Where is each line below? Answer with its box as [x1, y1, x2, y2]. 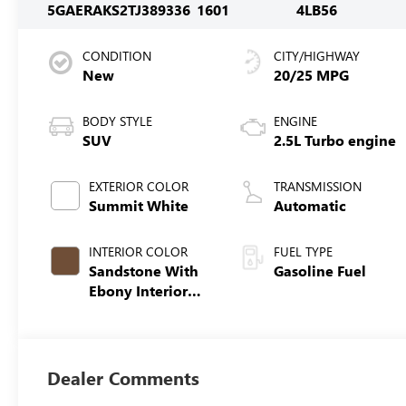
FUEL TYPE [274, 242, 333, 260]
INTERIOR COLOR [89, 242, 188, 260]
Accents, [89, 300, 147, 320]
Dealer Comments [47, 364, 200, 390]
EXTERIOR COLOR [89, 177, 189, 195]
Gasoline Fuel [274, 260, 367, 280]
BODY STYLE [82, 111, 153, 130]
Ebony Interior [89, 280, 188, 300]
